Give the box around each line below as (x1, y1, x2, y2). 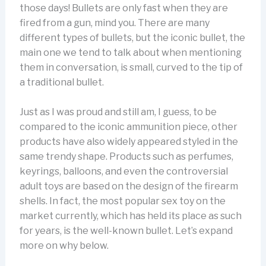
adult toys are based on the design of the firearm (19, 180, 238, 192)
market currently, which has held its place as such (19, 210, 242, 222)
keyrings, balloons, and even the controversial (19, 166, 228, 178)
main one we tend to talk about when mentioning (19, 46, 242, 58)
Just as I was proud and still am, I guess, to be (19, 106, 217, 118)
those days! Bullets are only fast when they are (19, 2, 228, 14)
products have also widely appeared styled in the (19, 136, 238, 148)
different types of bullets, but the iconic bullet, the (19, 31, 245, 43)
